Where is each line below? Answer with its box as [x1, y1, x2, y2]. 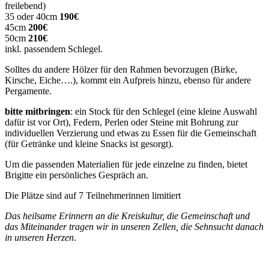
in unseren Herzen [5, 232, 74, 243]
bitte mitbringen [5, 106, 70, 116]
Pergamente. [5, 85, 52, 96]
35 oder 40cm [5, 11, 59, 22]
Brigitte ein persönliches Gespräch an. [5, 169, 148, 180]
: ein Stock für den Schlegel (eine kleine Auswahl [70, 106, 257, 116]
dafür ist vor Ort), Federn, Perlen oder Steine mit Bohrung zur [5, 116, 238, 127]
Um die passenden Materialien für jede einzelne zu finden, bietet [5, 159, 247, 169]
